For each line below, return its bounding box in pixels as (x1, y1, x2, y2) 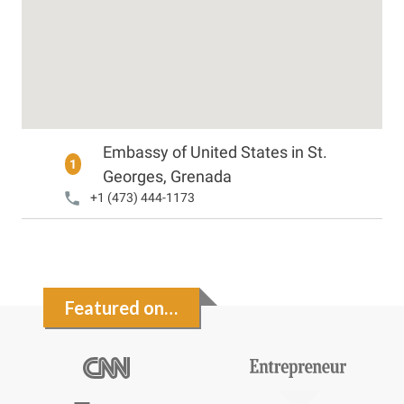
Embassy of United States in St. (103, 142, 328, 161)
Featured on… (65, 297, 178, 318)
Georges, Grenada (103, 167, 233, 186)
